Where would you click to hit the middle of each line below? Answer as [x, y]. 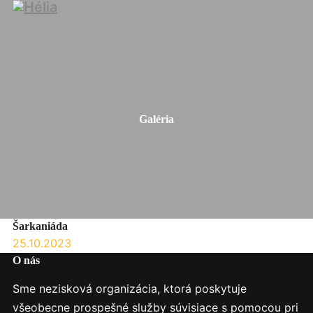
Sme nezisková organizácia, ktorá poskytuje [129, 289]
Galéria [156, 119]
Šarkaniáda [40, 226]
